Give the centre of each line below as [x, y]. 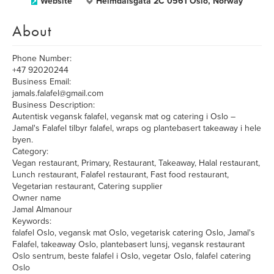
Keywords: [32, 221]
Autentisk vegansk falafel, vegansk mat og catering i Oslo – [124, 117]
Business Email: [42, 82]
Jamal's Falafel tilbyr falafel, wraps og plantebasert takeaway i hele [137, 128]
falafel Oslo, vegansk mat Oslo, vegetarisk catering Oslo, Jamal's [134, 233]
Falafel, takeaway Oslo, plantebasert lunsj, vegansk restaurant [128, 244]
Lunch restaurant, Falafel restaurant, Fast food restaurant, [120, 175]
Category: [30, 151]
